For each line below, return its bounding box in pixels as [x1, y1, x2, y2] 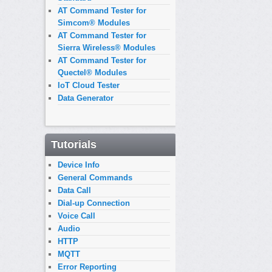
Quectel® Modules [58, 68, 127, 77]
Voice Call [58, 211, 95, 221]
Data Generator [58, 93, 114, 103]
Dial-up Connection [58, 199, 130, 208]
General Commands [58, 173, 132, 183]
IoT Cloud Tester [58, 81, 120, 90]
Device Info [58, 160, 100, 170]
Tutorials [51, 138, 97, 151]
